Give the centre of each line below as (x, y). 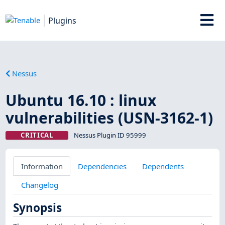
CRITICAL (37, 135)
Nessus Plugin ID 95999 (110, 135)
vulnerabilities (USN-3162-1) (109, 118)
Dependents (163, 166)
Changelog (39, 185)
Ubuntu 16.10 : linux (81, 100)
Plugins (63, 20)
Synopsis (38, 208)
